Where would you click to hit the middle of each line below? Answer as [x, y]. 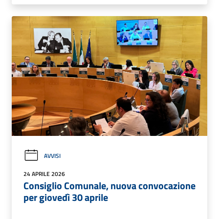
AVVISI [52, 156]
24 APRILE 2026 [44, 174]
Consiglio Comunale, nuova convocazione [109, 186]
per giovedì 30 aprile [66, 197]
